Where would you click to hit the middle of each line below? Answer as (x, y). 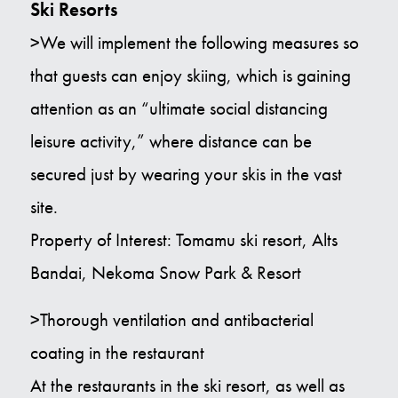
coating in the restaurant (117, 353)
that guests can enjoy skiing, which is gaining (190, 76)
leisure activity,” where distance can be (171, 141)
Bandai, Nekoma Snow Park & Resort (165, 273)
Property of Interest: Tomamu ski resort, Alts (183, 240)
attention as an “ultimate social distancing (179, 108)
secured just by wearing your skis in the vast (186, 174)
